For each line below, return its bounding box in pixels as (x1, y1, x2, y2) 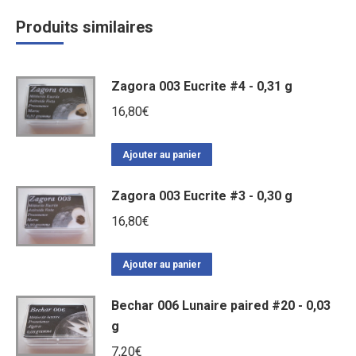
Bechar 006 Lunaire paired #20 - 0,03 (111, 297, 331, 313)
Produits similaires (16, 17, 153, 37)
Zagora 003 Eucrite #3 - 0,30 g (111, 188, 292, 203)
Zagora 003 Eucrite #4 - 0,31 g (111, 78, 292, 94)
